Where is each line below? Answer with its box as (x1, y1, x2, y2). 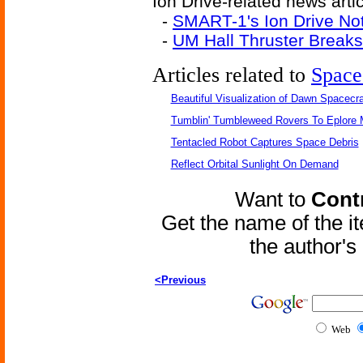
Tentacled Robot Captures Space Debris (170, 136, 359, 148)
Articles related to (152, 63, 311, 87)
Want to (235, 188, 311, 211)
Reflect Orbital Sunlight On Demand (170, 158, 339, 170)
